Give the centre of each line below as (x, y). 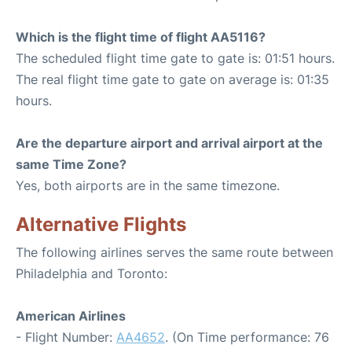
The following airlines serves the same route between (174, 252)
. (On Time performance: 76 (247, 337)
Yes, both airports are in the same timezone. (148, 185)
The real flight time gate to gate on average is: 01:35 (172, 79)
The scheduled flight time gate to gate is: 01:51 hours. (175, 58)
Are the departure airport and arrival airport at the (169, 143)
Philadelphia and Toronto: (92, 273)
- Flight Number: (66, 337)
